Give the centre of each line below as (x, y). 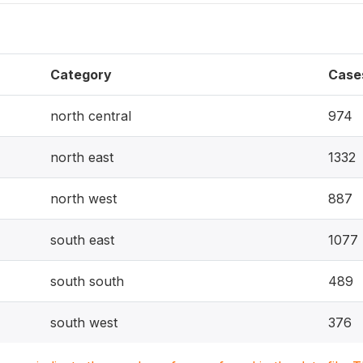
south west (84, 322)
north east (82, 157)
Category (81, 75)
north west (83, 199)
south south (87, 281)
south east (82, 240)
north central (91, 116)
